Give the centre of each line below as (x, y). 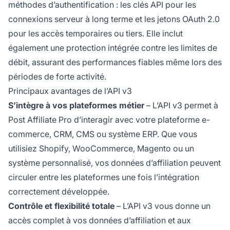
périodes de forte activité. (57, 76)
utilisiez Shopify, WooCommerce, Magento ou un (101, 148)
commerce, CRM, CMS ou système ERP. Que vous (103, 134)
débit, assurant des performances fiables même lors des (115, 62)
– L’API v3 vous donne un (162, 206)
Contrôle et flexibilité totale (61, 206)
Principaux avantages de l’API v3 (70, 91)
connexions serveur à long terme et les (83, 19)
